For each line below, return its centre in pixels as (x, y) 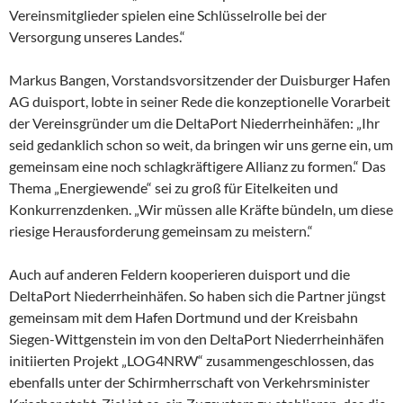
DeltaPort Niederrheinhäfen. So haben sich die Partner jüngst (197, 296)
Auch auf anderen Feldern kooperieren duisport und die (179, 274)
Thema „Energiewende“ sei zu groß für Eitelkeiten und (174, 188)
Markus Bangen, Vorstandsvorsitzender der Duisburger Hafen (200, 80)
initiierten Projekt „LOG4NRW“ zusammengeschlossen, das (192, 360)
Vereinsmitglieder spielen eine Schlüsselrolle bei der (168, 15)
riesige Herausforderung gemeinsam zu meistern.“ (161, 231)
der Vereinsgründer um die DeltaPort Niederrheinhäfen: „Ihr (194, 123)
